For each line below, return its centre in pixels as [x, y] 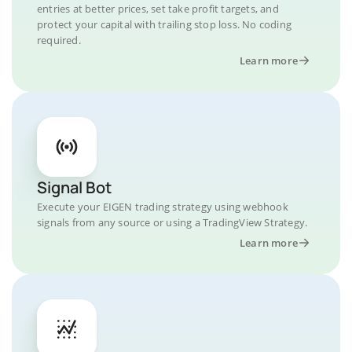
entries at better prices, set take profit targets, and [158, 9]
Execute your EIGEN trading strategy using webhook [163, 207]
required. [59, 40]
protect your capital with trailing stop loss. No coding [165, 24]
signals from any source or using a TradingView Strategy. [172, 222]
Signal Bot [74, 187]
